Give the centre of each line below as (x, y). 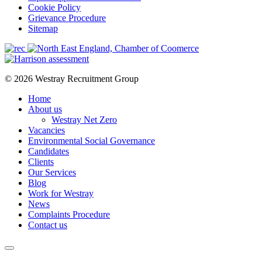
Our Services (52, 172)
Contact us (48, 225)
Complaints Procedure (69, 214)
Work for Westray (61, 193)
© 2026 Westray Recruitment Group (72, 78)
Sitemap (43, 28)
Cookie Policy (54, 7)
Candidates (49, 151)
